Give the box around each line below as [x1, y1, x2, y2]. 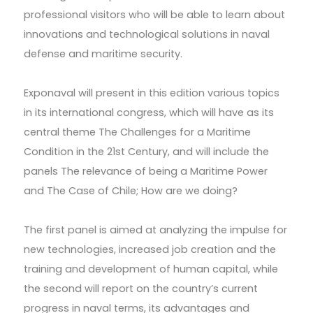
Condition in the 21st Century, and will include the [23, 145, 269, 159]
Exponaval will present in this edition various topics [23, 86, 279, 101]
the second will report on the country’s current [23, 282, 258, 296]
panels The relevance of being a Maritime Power [23, 164, 268, 179]
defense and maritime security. [23, 47, 182, 61]
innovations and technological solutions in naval [23, 27, 270, 42]
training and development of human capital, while [23, 262, 278, 277]
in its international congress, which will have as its [23, 105, 274, 120]
